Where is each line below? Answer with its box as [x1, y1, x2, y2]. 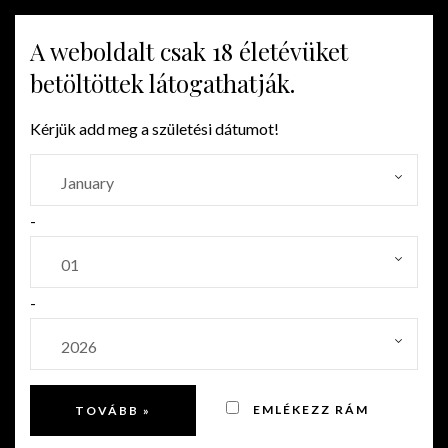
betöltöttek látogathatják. [30, 67, 295, 99]
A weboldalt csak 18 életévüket [30, 35, 348, 67]
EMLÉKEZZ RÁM [249, 402, 369, 417]
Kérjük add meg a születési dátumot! [30, 119, 279, 138]
